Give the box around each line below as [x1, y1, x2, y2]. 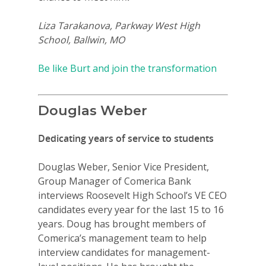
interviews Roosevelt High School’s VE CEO [38, 189, 227, 202]
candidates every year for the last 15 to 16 [38, 203, 224, 217]
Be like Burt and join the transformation [38, 62, 217, 75]
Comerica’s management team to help [38, 232, 207, 245]
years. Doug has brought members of [38, 217, 206, 231]
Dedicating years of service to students [38, 132, 216, 145]
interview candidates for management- [38, 246, 210, 259]
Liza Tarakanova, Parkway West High [38, 19, 200, 33]
